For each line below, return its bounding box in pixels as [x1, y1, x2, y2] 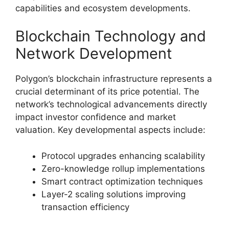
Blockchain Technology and [15, 27, 206, 45]
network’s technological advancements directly [15, 99, 207, 110]
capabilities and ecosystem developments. [15, 3, 191, 13]
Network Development [15, 44, 172, 63]
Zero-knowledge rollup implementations [41, 163, 205, 174]
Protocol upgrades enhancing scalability [41, 150, 205, 161]
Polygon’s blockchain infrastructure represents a [15, 74, 212, 84]
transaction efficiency [41, 201, 129, 212]
